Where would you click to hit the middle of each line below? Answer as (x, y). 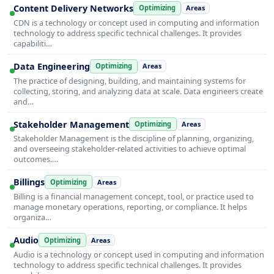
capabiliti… (33, 43)
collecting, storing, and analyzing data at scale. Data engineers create (138, 91)
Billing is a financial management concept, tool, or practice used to (134, 197)
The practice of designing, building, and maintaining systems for (130, 80)
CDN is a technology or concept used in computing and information (136, 22)
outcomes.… (36, 159)
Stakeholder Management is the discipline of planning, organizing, (134, 139)
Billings (29, 182)
